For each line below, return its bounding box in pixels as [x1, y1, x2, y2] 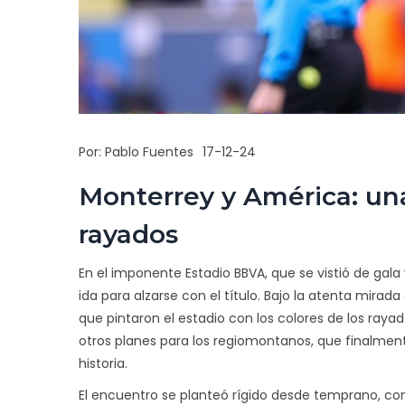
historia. [79, 354, 127, 373]
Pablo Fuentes [105, 143, 193, 162]
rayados [79, 219, 178, 250]
